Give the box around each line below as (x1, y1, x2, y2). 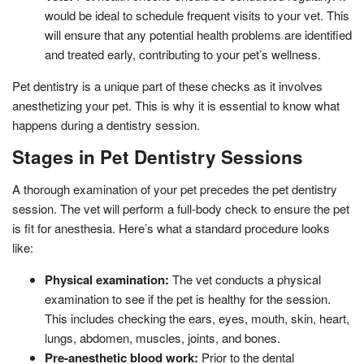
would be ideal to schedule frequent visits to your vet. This (45, 6, 349, 24)
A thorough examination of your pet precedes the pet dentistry (12, 180, 337, 197)
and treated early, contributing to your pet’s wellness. (45, 45, 321, 63)
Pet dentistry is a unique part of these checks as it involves (12, 76, 323, 94)
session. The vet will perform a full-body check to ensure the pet (12, 199, 349, 217)
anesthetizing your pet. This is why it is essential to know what (12, 96, 340, 114)
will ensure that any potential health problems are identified (45, 25, 352, 43)
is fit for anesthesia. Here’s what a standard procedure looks (12, 219, 330, 236)
